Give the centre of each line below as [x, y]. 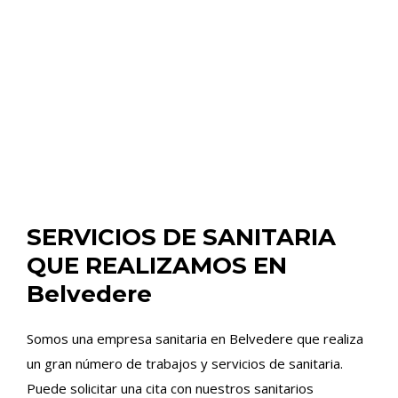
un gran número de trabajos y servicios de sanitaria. [185, 363]
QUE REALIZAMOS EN [157, 266]
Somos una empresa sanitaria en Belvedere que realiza [195, 338]
